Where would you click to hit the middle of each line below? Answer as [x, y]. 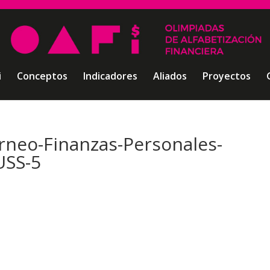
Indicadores [110, 76]
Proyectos [226, 76]
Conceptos [42, 76]
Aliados [170, 76]
